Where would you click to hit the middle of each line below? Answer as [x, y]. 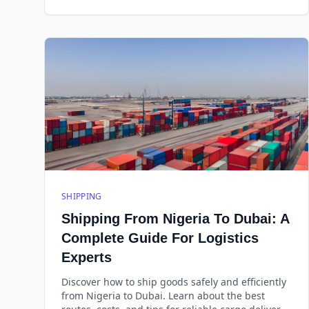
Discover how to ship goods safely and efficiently [174, 282]
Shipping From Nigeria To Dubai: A [175, 219]
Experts [87, 257]
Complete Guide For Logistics [160, 238]
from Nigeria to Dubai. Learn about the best [163, 296]
